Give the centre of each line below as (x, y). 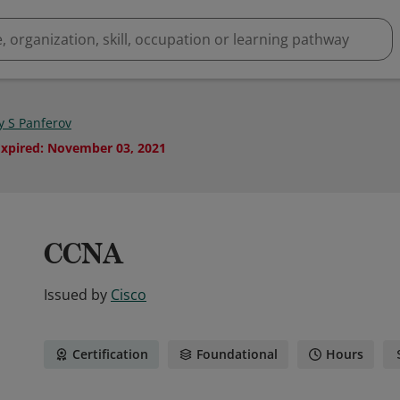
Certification (110, 354)
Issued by (75, 295)
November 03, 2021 (107, 148)
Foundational (237, 354)
